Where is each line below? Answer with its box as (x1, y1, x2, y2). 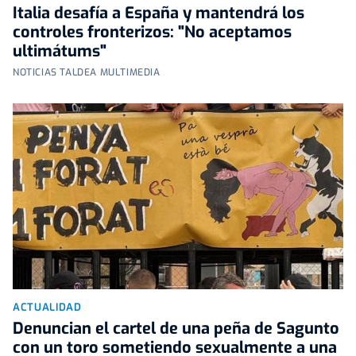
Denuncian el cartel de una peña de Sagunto (13, 317, 339, 339)
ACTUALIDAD (13, 300, 82, 314)
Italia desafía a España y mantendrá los (13, 2, 304, 24)
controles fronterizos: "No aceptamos (13, 21, 292, 43)
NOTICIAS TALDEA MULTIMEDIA (13, 65, 161, 79)
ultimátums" (13, 40, 106, 62)
